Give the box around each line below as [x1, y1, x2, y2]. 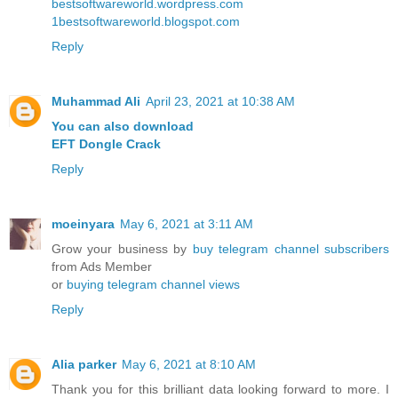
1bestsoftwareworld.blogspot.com [52, 13, 240, 28]
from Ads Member [52, 259, 152, 274]
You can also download [52, 118, 194, 133]
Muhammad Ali [52, 93, 140, 108]
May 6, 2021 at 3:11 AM [120, 216, 253, 231]
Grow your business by [52, 241, 193, 256]
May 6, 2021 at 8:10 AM [122, 356, 256, 371]
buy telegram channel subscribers [192, 241, 390, 256]
